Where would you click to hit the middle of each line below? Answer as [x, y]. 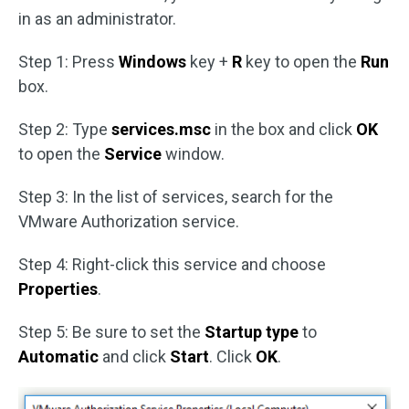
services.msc [163, 129]
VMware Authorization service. [131, 221]
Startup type [252, 332]
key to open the [301, 62]
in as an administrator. [99, 19]
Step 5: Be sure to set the [111, 332]
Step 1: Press [68, 62]
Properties [58, 289]
